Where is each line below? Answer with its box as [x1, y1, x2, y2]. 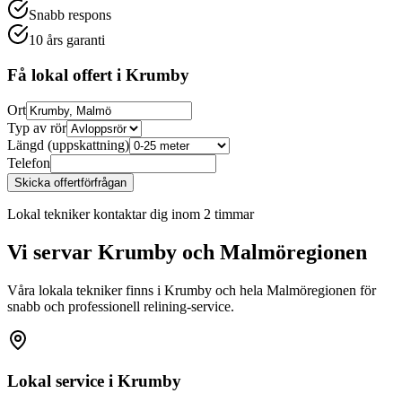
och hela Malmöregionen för [212, 283, 376, 299]
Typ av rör [7, 120, 66, 136]
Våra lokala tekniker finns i [7, 283, 164, 299]
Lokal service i [7, 371, 118, 390]
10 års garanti [29, 31, 105, 48]
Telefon [7, 155, 50, 171]
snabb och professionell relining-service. [7, 299, 234, 315]
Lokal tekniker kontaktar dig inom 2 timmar [7, 206, 254, 223]
